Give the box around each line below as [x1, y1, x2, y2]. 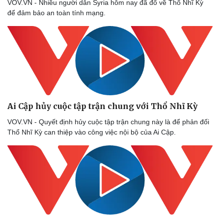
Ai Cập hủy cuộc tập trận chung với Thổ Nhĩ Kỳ [7, 101, 197, 111]
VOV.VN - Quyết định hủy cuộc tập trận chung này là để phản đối [7, 117, 209, 126]
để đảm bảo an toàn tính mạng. [7, 9, 108, 17]
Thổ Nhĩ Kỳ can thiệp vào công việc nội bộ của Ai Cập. [7, 128, 176, 136]
